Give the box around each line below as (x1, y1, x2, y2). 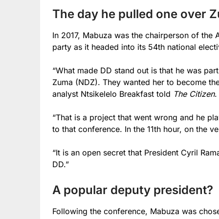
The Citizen (173, 88, 215, 99)
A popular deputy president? (52, 182, 213, 197)
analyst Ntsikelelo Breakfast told (52, 88, 173, 99)
